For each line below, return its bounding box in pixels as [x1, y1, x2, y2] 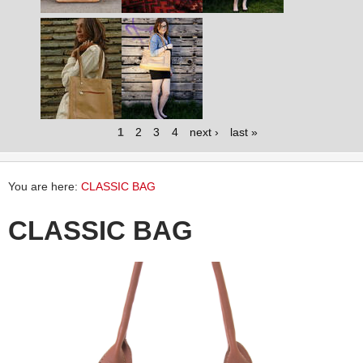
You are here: [8, 180, 81, 194]
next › [189, 126, 219, 139]
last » [229, 126, 258, 139]
